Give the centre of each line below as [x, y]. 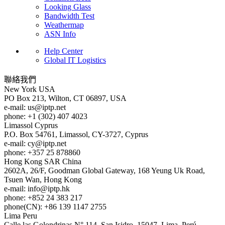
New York [20, 89]
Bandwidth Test [69, 16]
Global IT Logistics [75, 60]
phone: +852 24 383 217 [43, 197]
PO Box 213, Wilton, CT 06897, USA [65, 98]
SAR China [63, 161]
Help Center [64, 51]
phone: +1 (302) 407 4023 [46, 116]
